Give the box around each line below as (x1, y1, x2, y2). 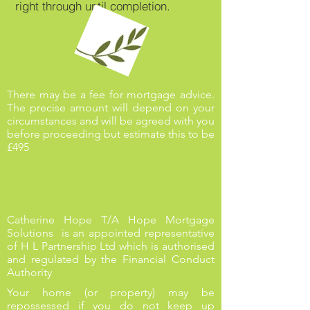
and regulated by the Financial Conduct (7, 253, 215, 266)
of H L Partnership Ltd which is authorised (7, 239, 215, 253)
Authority (7, 266, 52, 279)
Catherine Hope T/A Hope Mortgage (7, 213, 215, 226)
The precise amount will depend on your (7, 101, 215, 114)
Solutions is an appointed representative (7, 226, 215, 239)
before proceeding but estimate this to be (7, 127, 215, 140)
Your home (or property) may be (7, 286, 215, 299)
